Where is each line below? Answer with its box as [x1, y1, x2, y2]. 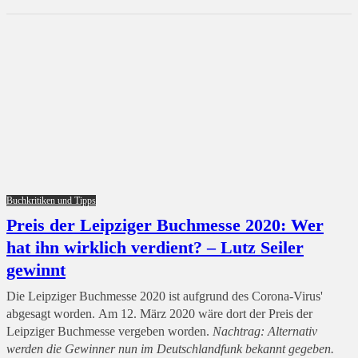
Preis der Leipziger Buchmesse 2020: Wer [6, 215, 324, 235]
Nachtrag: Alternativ [213, 324, 317, 338]
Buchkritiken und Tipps [6, 195, 96, 206]
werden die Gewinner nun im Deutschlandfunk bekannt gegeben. [6, 342, 334, 356]
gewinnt [6, 260, 66, 280]
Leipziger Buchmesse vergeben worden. [6, 324, 213, 338]
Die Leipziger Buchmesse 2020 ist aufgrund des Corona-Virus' [6, 289, 323, 303]
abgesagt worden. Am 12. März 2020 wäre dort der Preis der [6, 307, 312, 320]
